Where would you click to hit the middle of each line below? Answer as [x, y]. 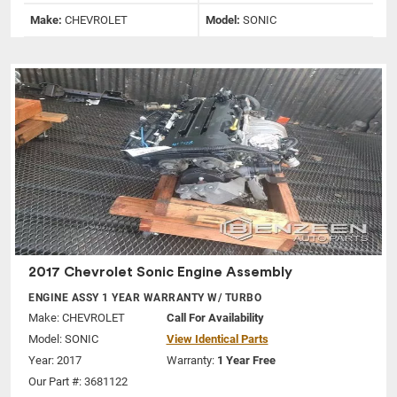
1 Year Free [246, 361]
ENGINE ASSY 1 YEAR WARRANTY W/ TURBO [145, 298]
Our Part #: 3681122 [78, 382]
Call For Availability [215, 318]
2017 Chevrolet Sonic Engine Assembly [160, 272]
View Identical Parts [217, 339]
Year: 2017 [55, 361]
